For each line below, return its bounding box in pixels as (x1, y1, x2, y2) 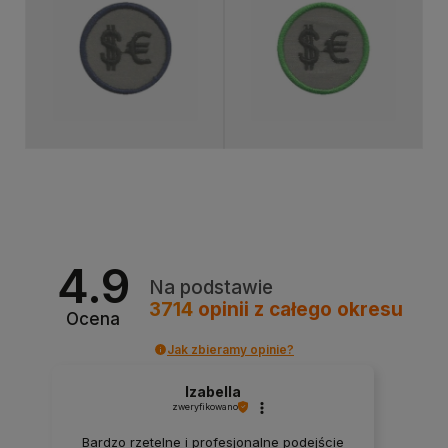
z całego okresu (253, 297, 403, 321)
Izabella (184, 383, 241, 401)
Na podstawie (148, 275, 273, 299)
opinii (192, 297, 254, 321)
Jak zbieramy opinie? (167, 341, 294, 357)
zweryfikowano (171, 401, 238, 413)
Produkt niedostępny (55, 110, 195, 130)
